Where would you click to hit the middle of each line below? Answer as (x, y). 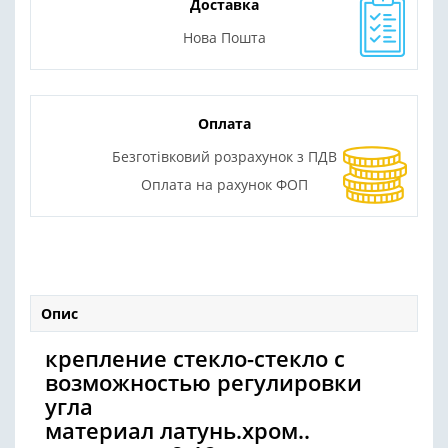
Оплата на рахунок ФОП (224, 184)
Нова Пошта (224, 37)
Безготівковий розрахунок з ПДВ (224, 156)
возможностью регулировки (203, 382)
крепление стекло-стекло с (195, 358)
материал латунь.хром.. (177, 430)
